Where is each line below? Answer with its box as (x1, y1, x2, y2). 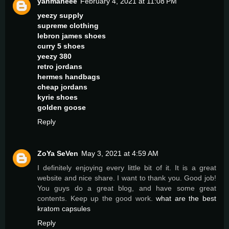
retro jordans (37, 62, 82, 71)
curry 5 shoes (37, 41, 85, 50)
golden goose (37, 103, 86, 111)
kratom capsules (37, 204, 90, 213)
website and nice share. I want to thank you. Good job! (37, 173, 216, 182)
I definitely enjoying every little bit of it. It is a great (37, 163, 216, 172)
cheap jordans (37, 82, 87, 91)
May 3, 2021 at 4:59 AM (81, 149, 158, 157)
